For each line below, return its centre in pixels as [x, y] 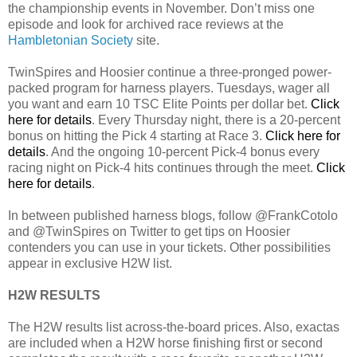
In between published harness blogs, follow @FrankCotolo [173, 216]
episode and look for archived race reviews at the [146, 25]
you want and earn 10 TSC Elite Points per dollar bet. [159, 104]
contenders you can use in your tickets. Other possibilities [169, 248]
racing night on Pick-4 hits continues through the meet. [162, 168]
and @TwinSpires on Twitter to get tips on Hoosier [149, 232]
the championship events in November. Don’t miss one [161, 9]
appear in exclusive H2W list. [90, 264]
